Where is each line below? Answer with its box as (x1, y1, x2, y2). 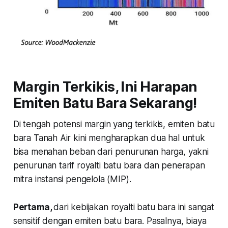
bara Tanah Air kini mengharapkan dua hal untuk (13, 132, 205, 143)
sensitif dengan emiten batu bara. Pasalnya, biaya (13, 215, 207, 226)
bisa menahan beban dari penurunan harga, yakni (13, 146, 209, 157)
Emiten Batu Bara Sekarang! (13, 94, 200, 111)
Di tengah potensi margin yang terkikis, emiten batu (13, 119, 215, 129)
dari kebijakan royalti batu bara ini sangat (53, 202, 214, 212)
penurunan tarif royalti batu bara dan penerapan (13, 160, 205, 170)
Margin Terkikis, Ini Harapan (13, 78, 197, 95)
